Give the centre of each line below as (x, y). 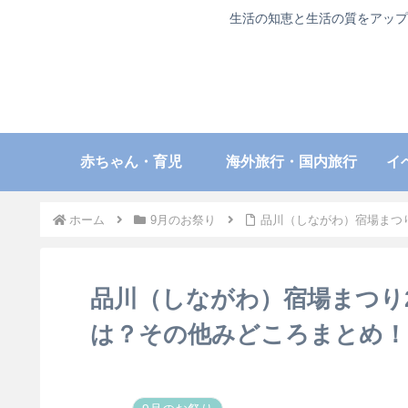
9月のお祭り (183, 219)
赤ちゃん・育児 (131, 161)
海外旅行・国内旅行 (291, 161)
